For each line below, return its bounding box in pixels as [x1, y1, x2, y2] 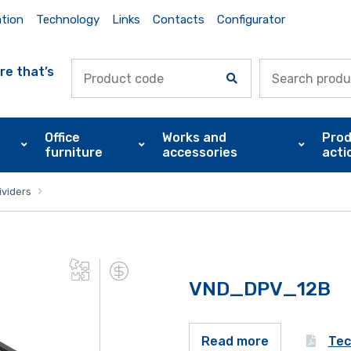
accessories [161, 145, 237, 160]
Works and [161, 130, 226, 145]
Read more [201, 334, 269, 349]
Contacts [152, 13, 204, 27]
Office [45, 130, 81, 145]
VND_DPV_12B [188, 277, 331, 300]
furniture [45, 145, 103, 160]
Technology [35, 13, 100, 27]
